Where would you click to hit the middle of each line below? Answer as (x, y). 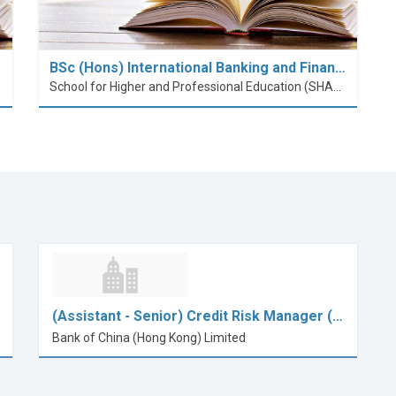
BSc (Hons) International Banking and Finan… (198, 67)
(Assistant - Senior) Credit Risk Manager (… (198, 316)
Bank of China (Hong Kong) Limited (149, 337)
